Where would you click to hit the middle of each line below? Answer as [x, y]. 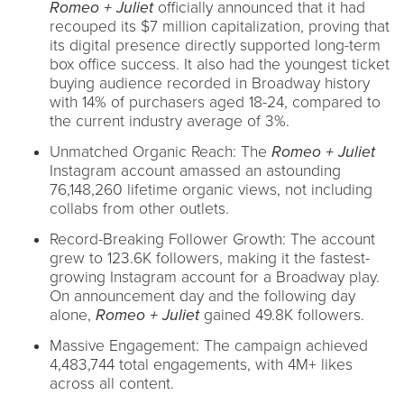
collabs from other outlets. [142, 208]
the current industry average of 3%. [172, 121]
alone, [73, 315]
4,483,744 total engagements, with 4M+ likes [201, 364]
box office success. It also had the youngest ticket [220, 64]
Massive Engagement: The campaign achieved [209, 345]
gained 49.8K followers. [284, 315]
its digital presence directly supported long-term [215, 45]
